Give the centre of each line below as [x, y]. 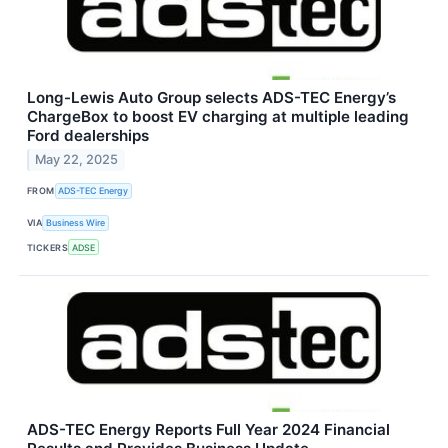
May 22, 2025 [77, 160]
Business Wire [76, 223]
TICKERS [48, 247]
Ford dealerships [88, 135]
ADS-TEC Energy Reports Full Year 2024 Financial [208, 430]
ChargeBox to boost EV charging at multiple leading [218, 116]
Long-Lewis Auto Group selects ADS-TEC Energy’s [211, 97]
